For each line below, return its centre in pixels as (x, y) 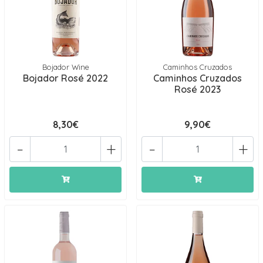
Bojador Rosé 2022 (65, 78)
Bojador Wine (65, 67)
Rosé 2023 (198, 89)
